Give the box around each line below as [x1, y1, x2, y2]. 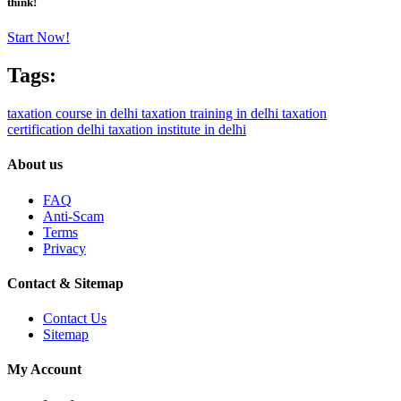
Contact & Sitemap [7, 275, 124, 291]
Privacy [43, 240, 86, 256]
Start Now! [7, 30, 70, 46]
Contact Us [43, 311, 107, 327]
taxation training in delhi [141, 106, 282, 122]
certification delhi [7, 122, 108, 138]
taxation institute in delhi [108, 122, 246, 138]
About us [7, 157, 63, 173]
